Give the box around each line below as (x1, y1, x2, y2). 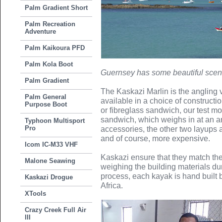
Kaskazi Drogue (25, 173, 73, 181)
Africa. (101, 181, 123, 190)
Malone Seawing (25, 157, 76, 165)
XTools (25, 190, 47, 197)
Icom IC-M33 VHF (25, 141, 78, 148)
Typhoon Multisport (25, 117, 85, 124)
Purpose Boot (25, 101, 67, 108)
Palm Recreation (25, 20, 76, 28)
